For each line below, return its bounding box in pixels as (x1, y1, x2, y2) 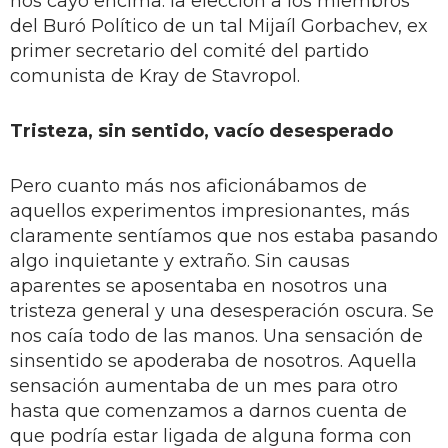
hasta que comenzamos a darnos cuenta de (10, 399, 407, 422)
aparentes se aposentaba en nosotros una (10, 274, 388, 297)
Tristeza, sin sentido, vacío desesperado (10, 119, 393, 142)
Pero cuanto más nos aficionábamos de (10, 174, 367, 197)
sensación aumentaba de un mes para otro (10, 374, 398, 397)
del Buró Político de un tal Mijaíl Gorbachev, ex (10, 14, 428, 37)
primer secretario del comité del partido (10, 39, 369, 62)
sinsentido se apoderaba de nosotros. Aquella (10, 349, 417, 372)
